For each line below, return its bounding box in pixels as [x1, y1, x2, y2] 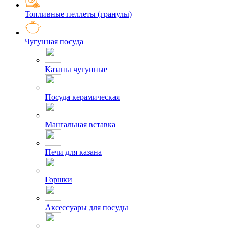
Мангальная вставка [45, 120, 116, 129]
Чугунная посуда [25, 37, 83, 47]
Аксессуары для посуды [45, 203, 128, 212]
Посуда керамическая [45, 93, 120, 102]
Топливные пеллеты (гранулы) [25, 10, 132, 19]
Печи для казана [45, 148, 102, 157]
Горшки [45, 175, 72, 185]
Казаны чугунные [45, 65, 107, 74]
